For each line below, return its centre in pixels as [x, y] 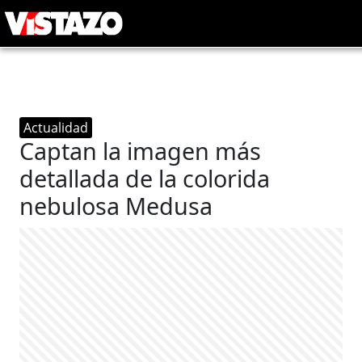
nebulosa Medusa [116, 206]
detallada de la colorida [145, 178]
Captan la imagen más [141, 151]
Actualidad [56, 128]
